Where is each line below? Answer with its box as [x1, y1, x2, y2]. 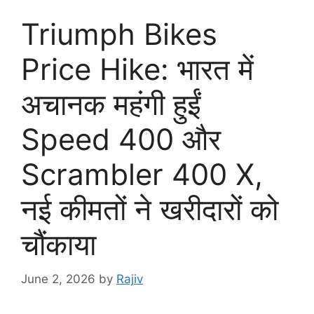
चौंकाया [21, 226, 96, 263]
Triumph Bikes [21, 16, 217, 53]
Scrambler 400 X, [21, 156, 263, 193]
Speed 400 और [21, 121, 221, 158]
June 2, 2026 [21, 271, 95, 286]
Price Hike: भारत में [21, 51, 254, 88]
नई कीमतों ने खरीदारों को [21, 191, 278, 228]
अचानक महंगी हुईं [21, 86, 200, 123]
